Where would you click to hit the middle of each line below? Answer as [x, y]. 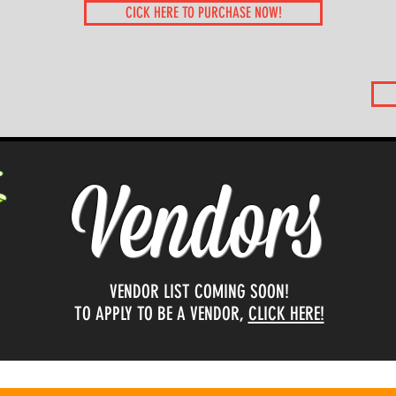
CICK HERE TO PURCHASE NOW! [203, 12]
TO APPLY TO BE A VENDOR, [161, 313]
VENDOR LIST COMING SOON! [199, 291]
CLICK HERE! [286, 313]
